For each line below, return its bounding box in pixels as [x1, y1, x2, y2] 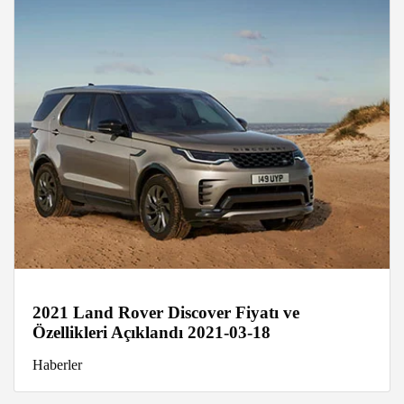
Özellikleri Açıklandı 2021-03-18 [32, 323, 271, 343]
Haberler [32, 357, 82, 373]
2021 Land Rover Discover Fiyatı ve [32, 303, 299, 323]
